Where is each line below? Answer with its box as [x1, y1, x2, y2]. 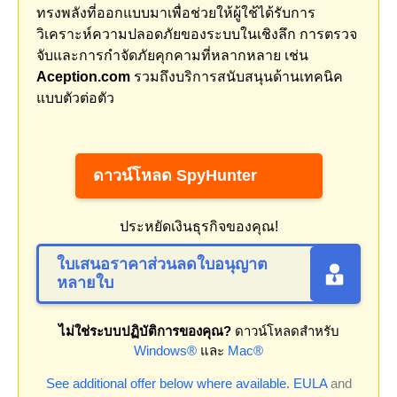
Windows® [134, 343, 197, 359]
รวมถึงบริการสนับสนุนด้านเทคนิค [130, 69, 343, 85]
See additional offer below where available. [45, 376, 290, 392]
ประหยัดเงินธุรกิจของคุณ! [119, 219, 278, 235]
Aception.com [36, 69, 130, 85]
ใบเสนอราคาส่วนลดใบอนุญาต [57, 255, 268, 274]
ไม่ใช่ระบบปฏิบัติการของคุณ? [58, 323, 231, 339]
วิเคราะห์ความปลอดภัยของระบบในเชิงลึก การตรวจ [36, 27, 357, 43]
